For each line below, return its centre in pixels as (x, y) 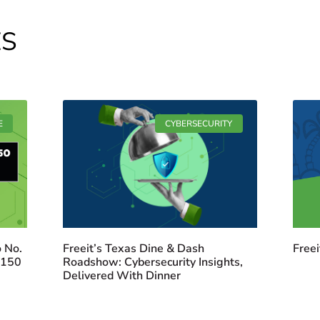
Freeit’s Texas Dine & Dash (134, 248)
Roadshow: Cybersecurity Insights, (153, 262)
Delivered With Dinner (122, 275)
